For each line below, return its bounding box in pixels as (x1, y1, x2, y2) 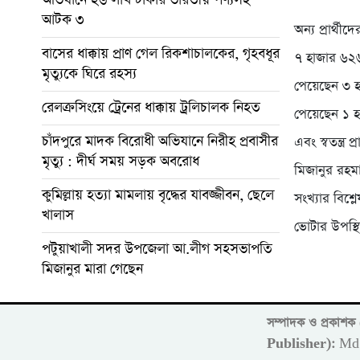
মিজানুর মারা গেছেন (42, 259, 143, 279)
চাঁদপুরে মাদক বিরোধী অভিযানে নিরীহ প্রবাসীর (42, 131, 278, 151)
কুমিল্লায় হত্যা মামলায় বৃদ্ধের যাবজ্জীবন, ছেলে (42, 185, 274, 205)
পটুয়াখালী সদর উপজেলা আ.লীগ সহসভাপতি (42, 239, 272, 259)
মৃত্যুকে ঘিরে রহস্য (42, 63, 137, 84)
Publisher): (267, 335, 335, 352)
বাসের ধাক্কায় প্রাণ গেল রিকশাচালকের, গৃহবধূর (42, 43, 280, 63)
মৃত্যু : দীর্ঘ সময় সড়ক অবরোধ (42, 151, 199, 171)
